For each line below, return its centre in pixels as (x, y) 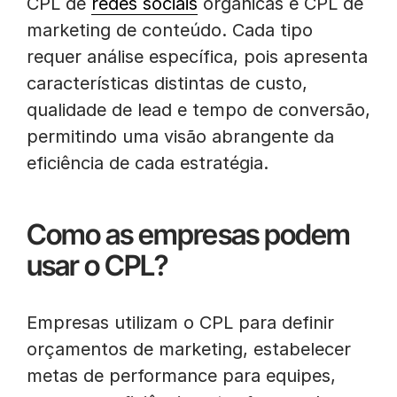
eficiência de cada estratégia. (148, 163)
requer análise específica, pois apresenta (197, 57)
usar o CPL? (97, 265)
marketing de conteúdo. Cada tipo (170, 30)
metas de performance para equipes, (181, 376)
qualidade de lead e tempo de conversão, (198, 110)
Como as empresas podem (188, 234)
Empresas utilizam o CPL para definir (180, 323)
